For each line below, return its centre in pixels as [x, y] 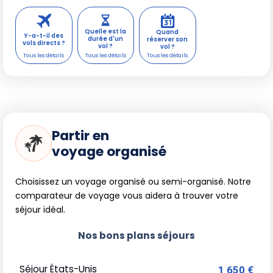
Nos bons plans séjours [136, 236]
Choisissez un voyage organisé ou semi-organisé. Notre [133, 182]
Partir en [80, 136]
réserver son [168, 40]
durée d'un [106, 39]
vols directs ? [44, 43]
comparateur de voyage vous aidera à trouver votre [127, 196]
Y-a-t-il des [44, 36]
